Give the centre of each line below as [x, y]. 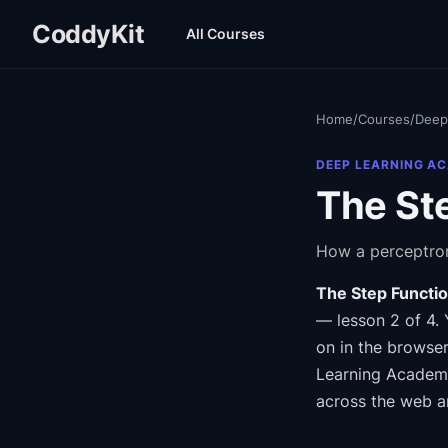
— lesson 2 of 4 [375, 320]
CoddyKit [88, 34]
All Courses [225, 33]
